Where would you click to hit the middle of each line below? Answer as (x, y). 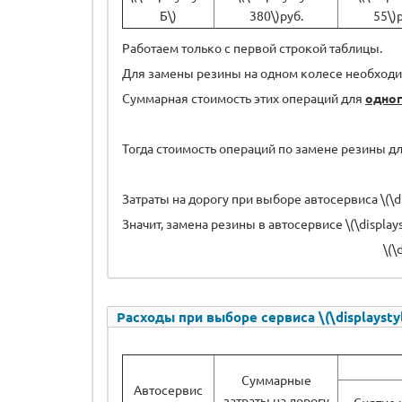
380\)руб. (276, 15)
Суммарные (276, 379)
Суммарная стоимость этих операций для (244, 97)
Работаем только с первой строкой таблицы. (253, 47)
